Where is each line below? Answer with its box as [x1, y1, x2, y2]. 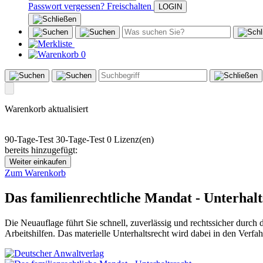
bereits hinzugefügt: [5, 145, 77, 156]
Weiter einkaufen [9, 157, 66, 167]
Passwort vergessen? [28, 1, 104, 12]
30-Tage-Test [56, 134, 104, 145]
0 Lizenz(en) [107, 134, 154, 145]
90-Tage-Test [5, 134, 53, 145]
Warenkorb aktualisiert [5, 104, 88, 114]
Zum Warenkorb [5, 168, 66, 178]
